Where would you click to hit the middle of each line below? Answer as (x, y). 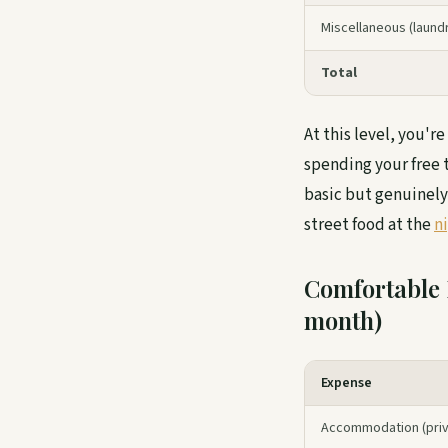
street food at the (369, 225)
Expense (346, 383)
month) (343, 320)
